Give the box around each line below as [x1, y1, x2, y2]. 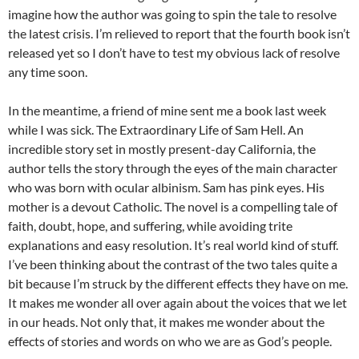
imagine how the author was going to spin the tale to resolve [8, 6, 337, 22]
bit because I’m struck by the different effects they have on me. [8, 276, 348, 292]
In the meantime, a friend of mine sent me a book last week [8, 103, 326, 119]
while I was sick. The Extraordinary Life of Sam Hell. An [8, 122, 304, 138]
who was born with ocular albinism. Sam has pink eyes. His [8, 179, 325, 196]
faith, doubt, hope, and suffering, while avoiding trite [8, 218, 292, 234]
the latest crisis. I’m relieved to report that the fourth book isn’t [8, 26, 350, 42]
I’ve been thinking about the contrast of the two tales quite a [8, 256, 337, 272]
